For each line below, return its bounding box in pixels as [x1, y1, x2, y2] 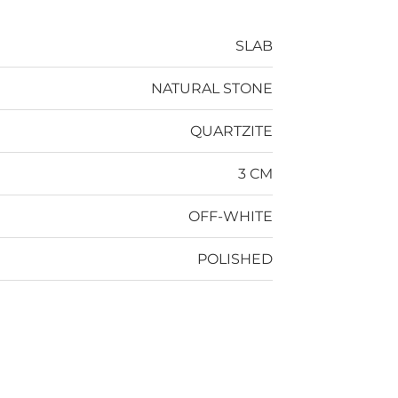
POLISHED [197, 251, 273, 267]
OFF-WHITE [188, 208, 273, 225]
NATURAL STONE [151, 80, 273, 97]
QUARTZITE [190, 123, 273, 139]
